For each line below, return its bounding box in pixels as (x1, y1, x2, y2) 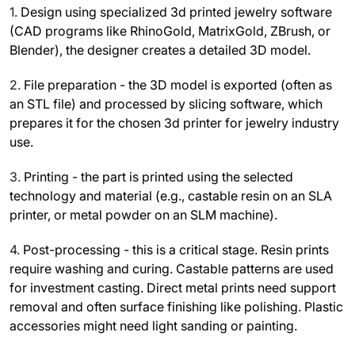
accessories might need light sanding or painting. (10, 318, 297, 334)
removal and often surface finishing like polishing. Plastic (10, 299, 343, 315)
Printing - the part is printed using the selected (24, 169, 293, 185)
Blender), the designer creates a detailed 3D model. (10, 42, 311, 59)
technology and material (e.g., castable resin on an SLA (10, 188, 332, 204)
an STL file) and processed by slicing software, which (10, 96, 323, 113)
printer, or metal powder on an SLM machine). (10, 207, 277, 223)
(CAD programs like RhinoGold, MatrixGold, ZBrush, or (10, 23, 330, 40)
